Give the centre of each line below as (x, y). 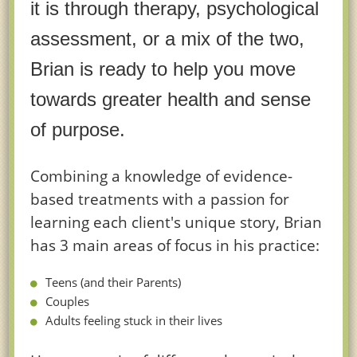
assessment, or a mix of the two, (168, 39)
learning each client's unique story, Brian (177, 222)
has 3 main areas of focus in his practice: (175, 245)
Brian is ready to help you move (163, 69)
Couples (68, 302)
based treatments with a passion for (160, 199)
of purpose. (78, 130)
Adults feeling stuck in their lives (134, 321)
